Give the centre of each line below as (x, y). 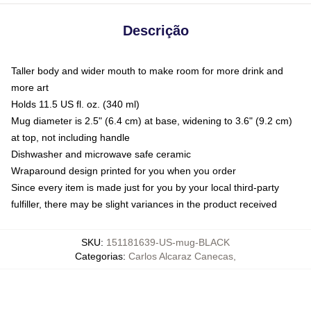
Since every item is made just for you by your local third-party (145, 187)
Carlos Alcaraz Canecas (181, 256)
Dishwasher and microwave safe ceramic (101, 154)
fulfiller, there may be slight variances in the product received (144, 204)
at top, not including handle (70, 137)
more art (30, 87)
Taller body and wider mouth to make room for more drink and (147, 70)
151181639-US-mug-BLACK (168, 242)
